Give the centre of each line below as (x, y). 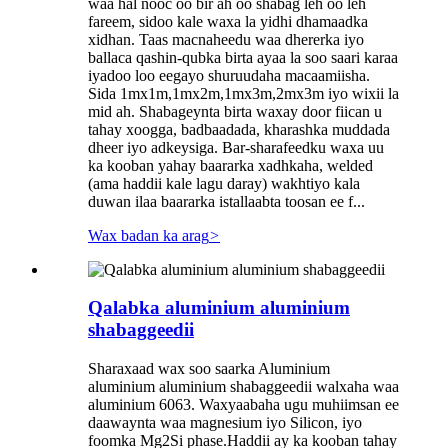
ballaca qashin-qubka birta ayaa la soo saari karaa (243, 57)
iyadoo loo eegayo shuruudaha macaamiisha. (229, 75)
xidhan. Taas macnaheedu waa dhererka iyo (226, 39)
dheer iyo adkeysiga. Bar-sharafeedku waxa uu (236, 147)
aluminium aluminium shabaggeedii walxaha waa (243, 386)
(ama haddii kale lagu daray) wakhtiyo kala (224, 183)
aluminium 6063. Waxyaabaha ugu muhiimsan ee (243, 404)
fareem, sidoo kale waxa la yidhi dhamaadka (228, 21)
